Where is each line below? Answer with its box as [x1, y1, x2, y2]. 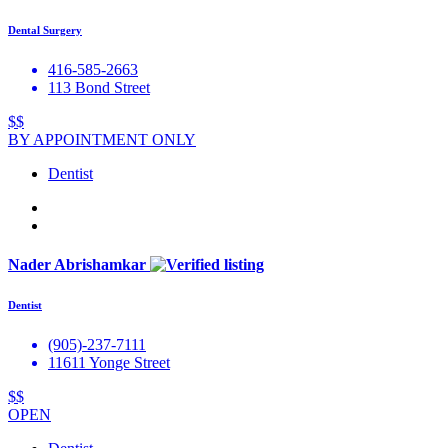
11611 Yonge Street [48, 353, 170, 371]
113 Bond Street [48, 78, 150, 96]
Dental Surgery [8, 23, 82, 36]
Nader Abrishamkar [8, 255, 150, 273]
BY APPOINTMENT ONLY [8, 130, 196, 148]
